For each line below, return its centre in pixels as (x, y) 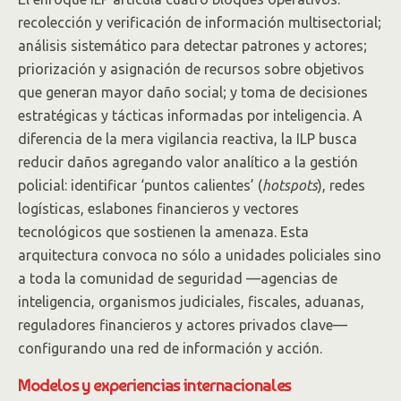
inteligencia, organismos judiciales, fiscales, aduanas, (191, 302)
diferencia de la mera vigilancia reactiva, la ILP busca (188, 139)
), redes (341, 185)
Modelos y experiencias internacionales (154, 385)
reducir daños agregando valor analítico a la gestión (188, 162)
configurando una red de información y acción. (170, 348)
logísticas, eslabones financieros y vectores (158, 209)
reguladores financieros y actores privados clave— (183, 325)
